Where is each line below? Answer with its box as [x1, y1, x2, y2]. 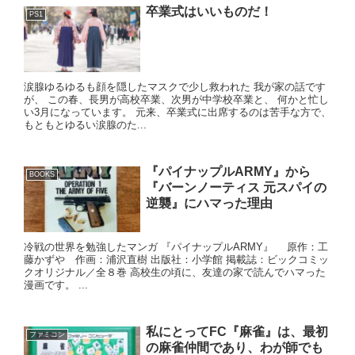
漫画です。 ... [24, 279, 88, 292]
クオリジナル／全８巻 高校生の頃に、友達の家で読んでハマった [24, 266, 326, 279]
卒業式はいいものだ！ [145, 4, 273, 18]
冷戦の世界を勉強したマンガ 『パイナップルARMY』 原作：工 [24, 241, 328, 254]
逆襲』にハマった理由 [145, 197, 273, 211]
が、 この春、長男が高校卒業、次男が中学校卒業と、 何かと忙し [24, 93, 329, 105]
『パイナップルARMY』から [145, 165, 311, 179]
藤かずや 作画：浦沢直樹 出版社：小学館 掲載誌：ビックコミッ [24, 254, 329, 266]
